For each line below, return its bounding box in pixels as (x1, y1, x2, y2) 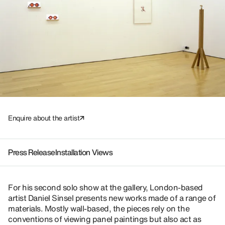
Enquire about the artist (8, 113, 80, 123)
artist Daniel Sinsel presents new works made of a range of (8, 192, 216, 204)
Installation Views (55, 146, 113, 158)
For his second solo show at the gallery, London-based (8, 181, 203, 193)
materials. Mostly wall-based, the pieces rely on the (8, 202, 190, 214)
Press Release (8, 146, 55, 158)
